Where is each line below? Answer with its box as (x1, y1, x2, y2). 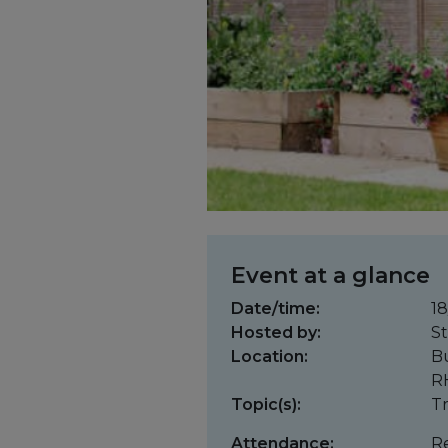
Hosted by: (231, 323, 321, 343)
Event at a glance (231, 262, 430, 290)
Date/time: (231, 299, 320, 319)
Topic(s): (231, 395, 301, 415)
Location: (231, 347, 308, 367)
